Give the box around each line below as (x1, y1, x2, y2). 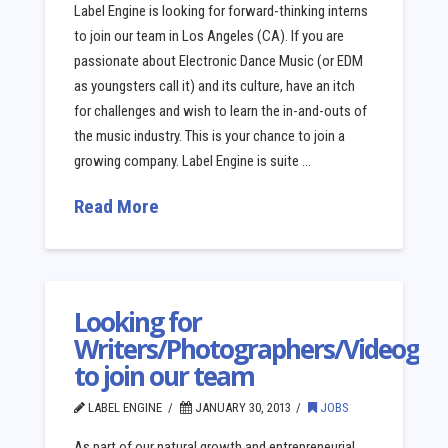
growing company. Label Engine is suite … (74, 152, 312, 171)
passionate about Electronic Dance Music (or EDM (74, 52, 364, 71)
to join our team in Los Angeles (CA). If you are (74, 27, 345, 46)
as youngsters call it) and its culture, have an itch (74, 77, 356, 96)
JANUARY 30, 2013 (191, 399, 291, 415)
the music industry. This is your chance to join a (74, 127, 346, 146)
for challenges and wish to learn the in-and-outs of (74, 102, 368, 121)
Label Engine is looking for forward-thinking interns (74, 2, 369, 21)
